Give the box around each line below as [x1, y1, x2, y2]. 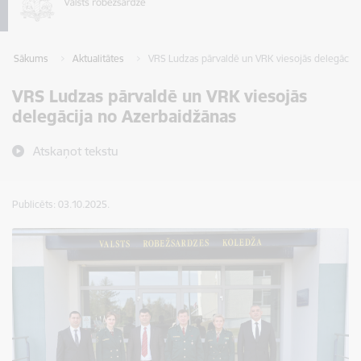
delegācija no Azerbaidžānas [12, 106, 236, 127]
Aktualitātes [73, 52, 124, 64]
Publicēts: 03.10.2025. [12, 198, 110, 210]
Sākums [14, 52, 48, 64]
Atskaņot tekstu [33, 143, 118, 159]
